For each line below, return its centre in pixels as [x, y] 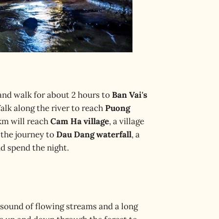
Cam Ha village [80, 121]
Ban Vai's [130, 95]
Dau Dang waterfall [94, 134]
